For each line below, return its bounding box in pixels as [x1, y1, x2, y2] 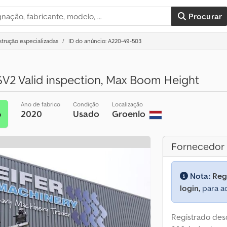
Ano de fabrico [21, 100, 61, 108]
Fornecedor [171, 140, 224, 153]
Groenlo [112, 108, 148, 120]
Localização [112, 100, 143, 108]
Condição [73, 100, 99, 108]
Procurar [188, 11, 222, 21]
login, [180, 183, 200, 193]
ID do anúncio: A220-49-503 [68, 37, 141, 45]
